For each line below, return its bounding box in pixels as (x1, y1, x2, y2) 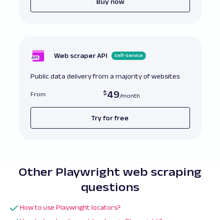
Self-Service (114, 53, 143, 58)
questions (81, 180, 139, 194)
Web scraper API (54, 52, 108, 60)
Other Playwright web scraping (19, 165, 201, 179)
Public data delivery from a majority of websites (30, 72, 180, 81)
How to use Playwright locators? (20, 203, 121, 212)
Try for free (91, 113, 129, 122)
